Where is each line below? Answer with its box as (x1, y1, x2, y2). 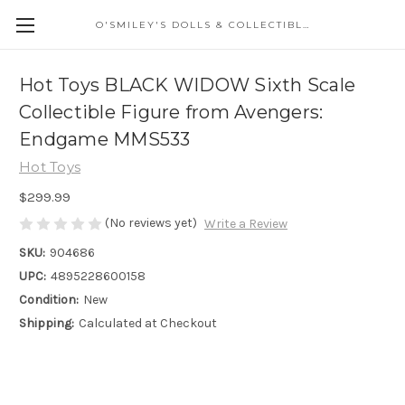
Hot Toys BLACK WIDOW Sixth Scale (19, 74, 355, 97)
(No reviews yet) (105, 214, 197, 231)
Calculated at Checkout (78, 316, 217, 332)
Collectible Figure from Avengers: (19, 101, 324, 124)
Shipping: (19, 316, 74, 332)
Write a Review (203, 216, 287, 232)
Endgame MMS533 (19, 128, 191, 151)
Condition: (19, 292, 79, 308)
